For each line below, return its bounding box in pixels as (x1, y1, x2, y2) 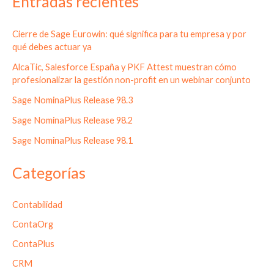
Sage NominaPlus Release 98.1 (12, 135, 133, 146)
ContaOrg (12, 219, 53, 230)
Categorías (12, 163, 86, 182)
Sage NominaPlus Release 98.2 (12, 114, 133, 125)
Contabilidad (12, 199, 62, 210)
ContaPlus (12, 238, 54, 249)
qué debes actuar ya (12, 41, 92, 52)
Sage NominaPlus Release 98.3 (12, 94, 133, 105)
